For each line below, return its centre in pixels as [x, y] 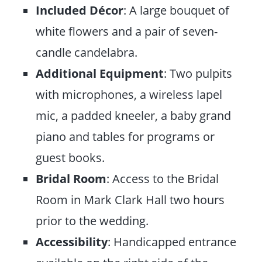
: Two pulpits [198, 73]
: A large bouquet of [177, 10]
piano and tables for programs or [125, 136]
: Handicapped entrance [172, 241]
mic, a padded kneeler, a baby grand [134, 115]
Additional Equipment [100, 73]
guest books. [70, 157]
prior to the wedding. [92, 220]
